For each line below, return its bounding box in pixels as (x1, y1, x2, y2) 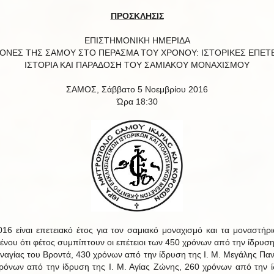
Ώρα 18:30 (116, 97, 158, 106)
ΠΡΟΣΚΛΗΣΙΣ (110, 11, 164, 21)
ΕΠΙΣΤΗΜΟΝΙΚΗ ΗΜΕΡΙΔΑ (84, 35, 190, 45)
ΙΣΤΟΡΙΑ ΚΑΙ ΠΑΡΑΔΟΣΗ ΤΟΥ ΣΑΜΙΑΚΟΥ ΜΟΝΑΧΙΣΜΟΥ (24, 60, 250, 70)
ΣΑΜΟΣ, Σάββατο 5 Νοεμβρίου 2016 (66, 84, 208, 94)
